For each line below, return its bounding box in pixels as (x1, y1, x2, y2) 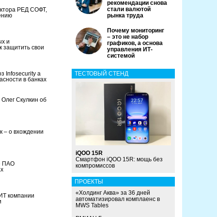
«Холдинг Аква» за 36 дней (76, 189, 150, 197)
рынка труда (107, 12, 143, 19)
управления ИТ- (107, 46, 153, 53)
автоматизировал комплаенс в (76, 196, 160, 203)
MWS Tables (76, 202, 108, 209)
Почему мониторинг (107, 27, 164, 34)
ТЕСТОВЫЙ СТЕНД (75, 70, 128, 77)
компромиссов (76, 162, 115, 170)
